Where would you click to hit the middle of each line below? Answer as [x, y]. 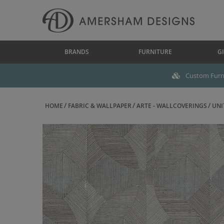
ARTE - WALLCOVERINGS [171, 106]
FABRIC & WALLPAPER [99, 106]
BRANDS [77, 52]
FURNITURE [155, 52]
